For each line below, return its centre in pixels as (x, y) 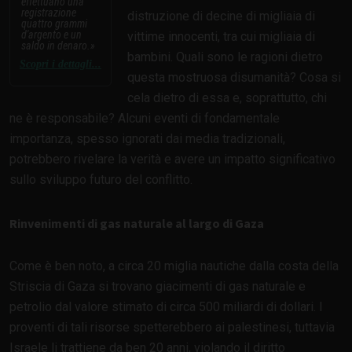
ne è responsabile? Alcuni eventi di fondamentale (145, 118)
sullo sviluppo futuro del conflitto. (101, 179)
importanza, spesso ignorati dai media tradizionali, (147, 138)
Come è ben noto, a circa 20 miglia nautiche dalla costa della (174, 266)
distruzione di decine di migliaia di (221, 16)
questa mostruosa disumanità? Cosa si (234, 77)
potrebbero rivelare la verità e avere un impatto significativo (172, 159)
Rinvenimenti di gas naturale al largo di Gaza (137, 223)
